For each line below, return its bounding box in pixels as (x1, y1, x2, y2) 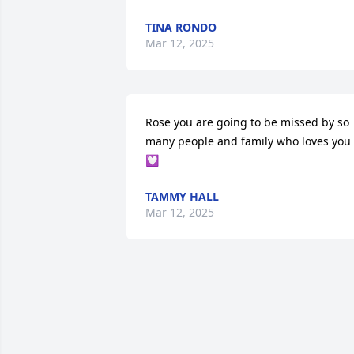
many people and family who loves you (145, 134, 351, 149)
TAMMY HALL (145, 189, 219, 204)
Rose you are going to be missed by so (145, 115, 349, 130)
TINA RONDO (145, 20, 217, 35)
